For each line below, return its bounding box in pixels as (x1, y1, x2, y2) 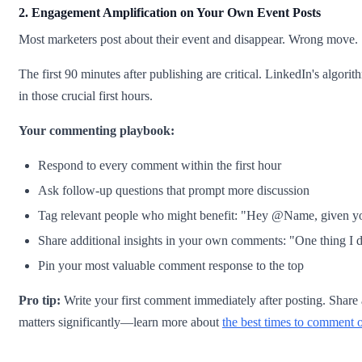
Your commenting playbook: (19, 124, 175, 138)
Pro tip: (19, 293, 61, 308)
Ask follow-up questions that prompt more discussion (38, 183, 309, 198)
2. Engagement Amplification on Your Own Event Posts (19, 6, 321, 20)
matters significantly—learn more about (19, 315, 222, 330)
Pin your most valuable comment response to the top (38, 259, 304, 273)
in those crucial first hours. (19, 89, 153, 103)
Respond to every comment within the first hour (38, 158, 281, 173)
